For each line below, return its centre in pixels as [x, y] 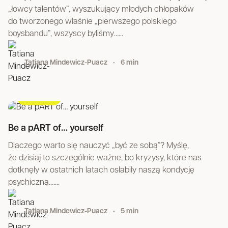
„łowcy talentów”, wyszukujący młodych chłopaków [101, 10]
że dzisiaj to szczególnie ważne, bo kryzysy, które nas [105, 158]
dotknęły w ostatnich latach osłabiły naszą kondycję [101, 170]
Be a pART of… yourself [56, 129]
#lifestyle [39, 96]
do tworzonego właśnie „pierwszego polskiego [92, 22]
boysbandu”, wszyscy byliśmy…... [66, 34]
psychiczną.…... [34, 183]
